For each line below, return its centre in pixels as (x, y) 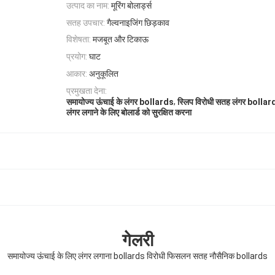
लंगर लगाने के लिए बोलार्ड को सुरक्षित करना (129, 113)
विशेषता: (79, 40)
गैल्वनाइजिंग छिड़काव (138, 22)
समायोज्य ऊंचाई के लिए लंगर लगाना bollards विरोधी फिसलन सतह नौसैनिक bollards (137, 256)
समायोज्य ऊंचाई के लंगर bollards (120, 102)
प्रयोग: (77, 57)
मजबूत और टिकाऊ (121, 40)
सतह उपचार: (86, 22)
